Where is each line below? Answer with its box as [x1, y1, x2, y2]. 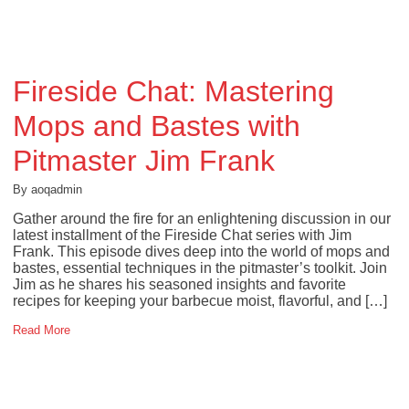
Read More [12, 323, 70, 337]
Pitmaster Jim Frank [12, 143, 275, 177]
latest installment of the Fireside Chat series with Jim [12, 227, 351, 243]
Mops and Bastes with [12, 109, 300, 142]
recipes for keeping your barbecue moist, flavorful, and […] [12, 293, 387, 309]
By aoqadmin [12, 183, 82, 196]
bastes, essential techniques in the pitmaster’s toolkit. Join [12, 260, 387, 276]
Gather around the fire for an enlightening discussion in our [12, 211, 391, 226]
